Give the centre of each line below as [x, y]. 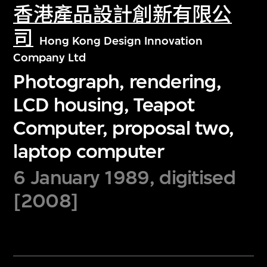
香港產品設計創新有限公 [122, 15]
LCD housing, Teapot [104, 104]
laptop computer [89, 151]
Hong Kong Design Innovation [121, 41]
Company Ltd [50, 58]
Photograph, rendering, [117, 81]
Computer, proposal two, [124, 128]
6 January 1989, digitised [124, 178]
